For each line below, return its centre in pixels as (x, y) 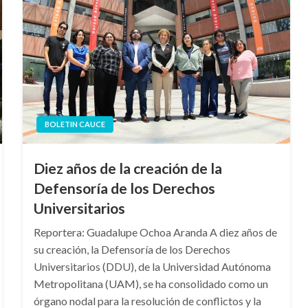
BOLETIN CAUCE (75, 124)
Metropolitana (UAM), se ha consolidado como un (151, 284)
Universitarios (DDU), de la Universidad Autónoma (152, 267)
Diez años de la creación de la (128, 168)
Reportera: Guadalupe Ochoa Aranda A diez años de (155, 232)
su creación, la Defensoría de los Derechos (132, 250)
